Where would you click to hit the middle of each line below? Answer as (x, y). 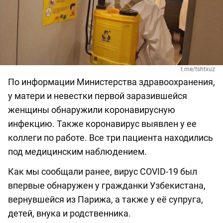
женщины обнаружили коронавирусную (92, 110)
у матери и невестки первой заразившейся (98, 96)
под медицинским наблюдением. (77, 152)
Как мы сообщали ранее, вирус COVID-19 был (103, 172)
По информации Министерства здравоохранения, (111, 82)
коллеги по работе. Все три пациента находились (111, 138)
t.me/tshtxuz (198, 69)
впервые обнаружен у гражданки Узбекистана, (107, 186)
